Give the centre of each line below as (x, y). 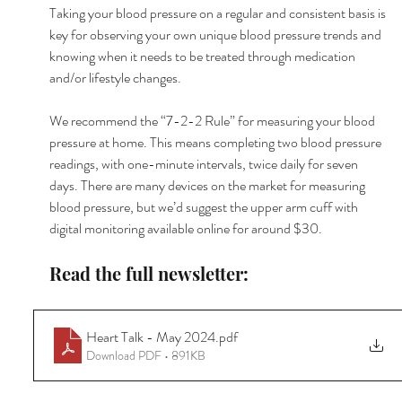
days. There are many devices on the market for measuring (208, 185)
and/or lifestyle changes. (115, 77)
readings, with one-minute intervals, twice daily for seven (205, 163)
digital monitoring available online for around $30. (185, 228)
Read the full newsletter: (149, 273)
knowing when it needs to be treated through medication (203, 56)
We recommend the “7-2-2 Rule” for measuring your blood (213, 120)
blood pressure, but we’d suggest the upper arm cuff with (205, 206)
